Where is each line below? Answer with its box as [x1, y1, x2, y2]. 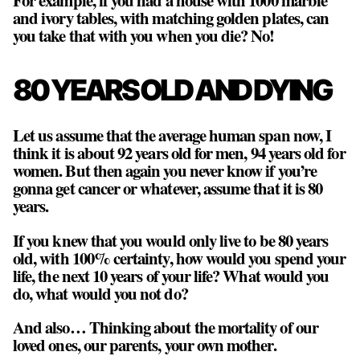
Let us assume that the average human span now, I [13, 122, 332, 147]
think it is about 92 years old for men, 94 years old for [13, 140, 346, 165]
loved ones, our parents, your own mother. [13, 333, 276, 358]
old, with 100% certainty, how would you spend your [13, 245, 346, 270]
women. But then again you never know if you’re [13, 157, 317, 182]
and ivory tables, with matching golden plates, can [13, 5, 329, 30]
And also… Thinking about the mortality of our [13, 315, 318, 340]
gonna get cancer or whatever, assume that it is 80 [13, 175, 323, 200]
